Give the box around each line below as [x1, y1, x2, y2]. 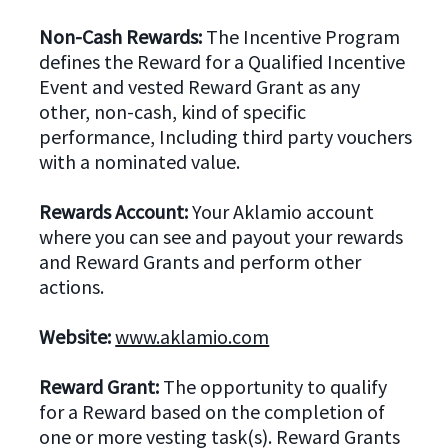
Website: [39, 324, 112, 350]
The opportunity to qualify [159, 374, 388, 400]
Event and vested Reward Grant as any [39, 74, 361, 100]
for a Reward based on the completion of [39, 399, 386, 425]
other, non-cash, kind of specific [39, 99, 307, 125]
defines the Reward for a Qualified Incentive [39, 49, 406, 75]
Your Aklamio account [192, 199, 375, 225]
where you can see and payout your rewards [39, 224, 404, 250]
